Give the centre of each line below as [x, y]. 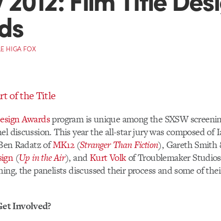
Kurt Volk [108, 157]
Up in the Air [42, 157]
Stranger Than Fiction [119, 145]
